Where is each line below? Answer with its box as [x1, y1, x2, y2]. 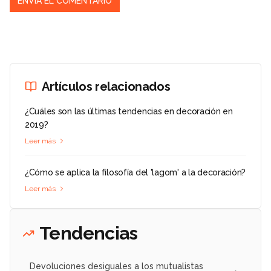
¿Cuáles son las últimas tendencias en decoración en [25, 106, 233, 117]
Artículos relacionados [42, 79, 171, 94]
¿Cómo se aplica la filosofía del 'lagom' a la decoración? [25, 168, 246, 178]
